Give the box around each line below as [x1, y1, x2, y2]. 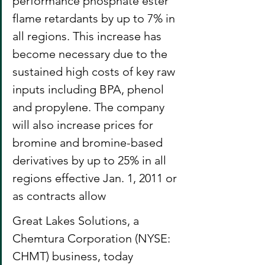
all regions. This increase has [12, 29, 164, 43]
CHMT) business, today [12, 249, 136, 263]
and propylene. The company [12, 100, 167, 114]
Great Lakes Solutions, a [12, 214, 142, 228]
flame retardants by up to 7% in [12, 11, 178, 25]
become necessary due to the [12, 47, 170, 61]
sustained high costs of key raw [12, 64, 178, 79]
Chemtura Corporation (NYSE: [12, 231, 173, 245]
